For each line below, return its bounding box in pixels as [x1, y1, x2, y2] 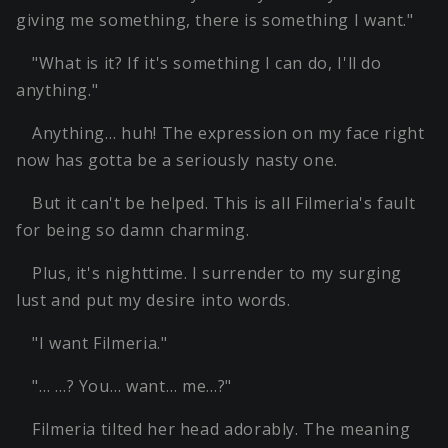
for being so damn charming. [16, 219, 250, 242]
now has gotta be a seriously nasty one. [16, 149, 338, 172]
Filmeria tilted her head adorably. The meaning [32, 418, 411, 441]
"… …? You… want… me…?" [32, 375, 233, 398]
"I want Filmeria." [32, 332, 168, 355]
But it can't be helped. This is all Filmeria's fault [32, 192, 416, 215]
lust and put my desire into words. [16, 289, 291, 312]
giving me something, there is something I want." [16, 9, 414, 32]
